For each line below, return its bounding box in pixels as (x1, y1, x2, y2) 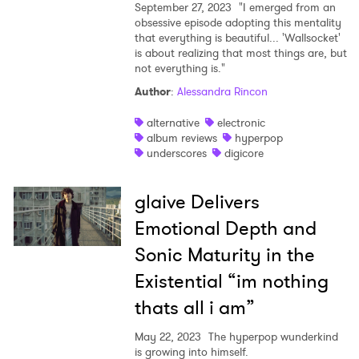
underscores (146, 145, 207, 162)
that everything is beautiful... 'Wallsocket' (134, 30, 341, 46)
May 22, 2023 (134, 329, 201, 345)
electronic (216, 115, 265, 131)
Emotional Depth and (134, 215, 317, 243)
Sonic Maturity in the (134, 241, 315, 269)
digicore (224, 145, 264, 162)
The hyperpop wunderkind (204, 329, 338, 345)
